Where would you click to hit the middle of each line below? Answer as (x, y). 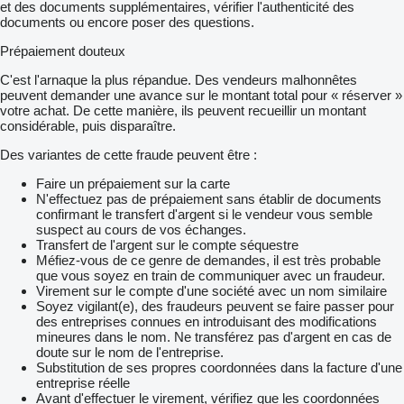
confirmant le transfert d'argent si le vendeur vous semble (204, 215)
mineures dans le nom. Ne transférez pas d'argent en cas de (214, 337)
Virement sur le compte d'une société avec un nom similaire (211, 291)
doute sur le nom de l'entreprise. (130, 353)
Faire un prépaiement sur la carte (133, 184)
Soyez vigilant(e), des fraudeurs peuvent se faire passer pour (215, 307)
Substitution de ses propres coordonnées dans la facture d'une (219, 368)
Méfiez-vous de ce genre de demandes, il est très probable (208, 261)
